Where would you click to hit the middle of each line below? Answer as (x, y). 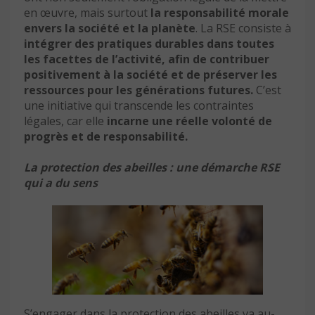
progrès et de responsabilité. (106, 137)
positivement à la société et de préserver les (150, 75)
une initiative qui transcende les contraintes (139, 106)
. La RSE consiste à (243, 28)
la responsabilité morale (220, 13)
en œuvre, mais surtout (87, 13)
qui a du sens (61, 182)
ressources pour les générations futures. (139, 90)
